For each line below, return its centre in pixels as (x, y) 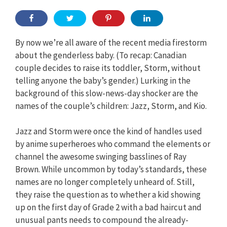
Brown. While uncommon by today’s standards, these (111, 169)
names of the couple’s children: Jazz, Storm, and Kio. (111, 106)
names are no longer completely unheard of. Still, (105, 182)
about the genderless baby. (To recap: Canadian (101, 55)
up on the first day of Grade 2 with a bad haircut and (108, 207)
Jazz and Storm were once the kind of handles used (109, 131)
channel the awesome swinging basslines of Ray (101, 157)
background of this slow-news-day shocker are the (107, 93)
